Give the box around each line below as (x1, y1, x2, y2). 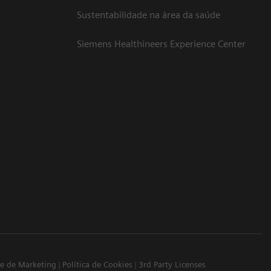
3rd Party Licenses (138, 260, 206, 270)
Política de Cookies (62, 260, 132, 270)
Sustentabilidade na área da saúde (77, 9, 220, 21)
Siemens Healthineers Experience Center (77, 38, 246, 50)
